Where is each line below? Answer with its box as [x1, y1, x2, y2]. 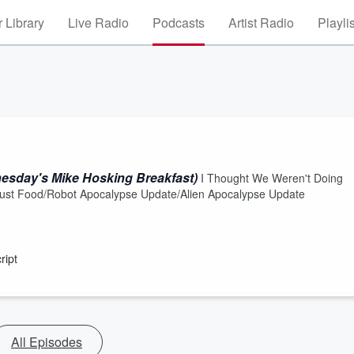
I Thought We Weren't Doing [198, 170, 343, 186]
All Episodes [11, 333, 82, 351]
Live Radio [68, 13, 129, 32]
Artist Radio [228, 13, 294, 32]
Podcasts [153, 13, 205, 32]
